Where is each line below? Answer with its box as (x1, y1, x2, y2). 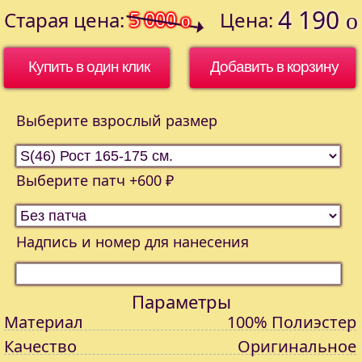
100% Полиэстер (227, 311, 356, 333)
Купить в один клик (27, 58, 149, 75)
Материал (4, 311, 83, 333)
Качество (4, 335, 77, 357)
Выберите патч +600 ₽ (16, 170, 174, 190)
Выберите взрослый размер (16, 111, 217, 130)
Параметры (131, 289, 231, 314)
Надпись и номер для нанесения (16, 232, 249, 251)
